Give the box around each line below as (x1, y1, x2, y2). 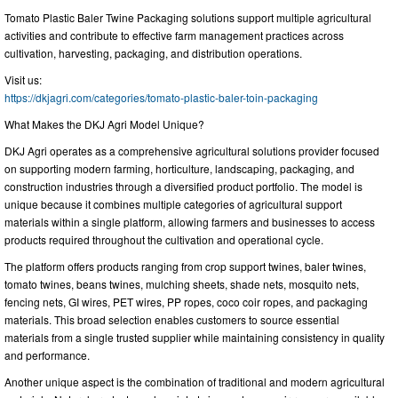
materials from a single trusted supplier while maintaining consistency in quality (4, 330, 385, 346)
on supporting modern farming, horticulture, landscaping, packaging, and (4, 161, 354, 177)
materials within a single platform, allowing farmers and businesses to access (4, 214, 375, 230)
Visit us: (4, 72, 42, 88)
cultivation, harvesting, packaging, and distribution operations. (4, 45, 302, 61)
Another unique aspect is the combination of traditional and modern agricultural (4, 374, 385, 390)
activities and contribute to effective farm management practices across (4, 28, 344, 44)
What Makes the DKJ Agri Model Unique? (4, 116, 204, 132)
